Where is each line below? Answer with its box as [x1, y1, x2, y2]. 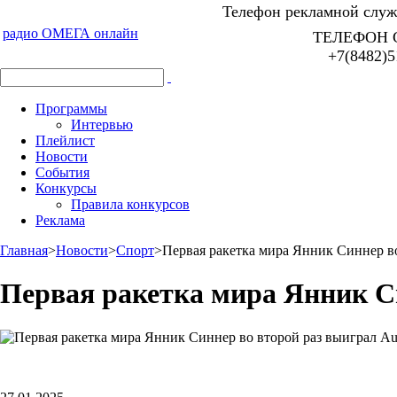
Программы [35, 101, 107, 116]
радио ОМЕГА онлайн [3, 26, 138, 41]
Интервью [71, 117, 133, 132]
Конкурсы [35, 181, 97, 196]
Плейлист [35, 133, 95, 148]
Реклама [35, 213, 85, 228]
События [35, 165, 90, 180]
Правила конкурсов [71, 197, 190, 212]
